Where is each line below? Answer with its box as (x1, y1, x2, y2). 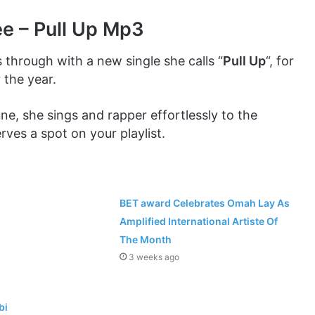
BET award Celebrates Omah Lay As (120, 196, 290, 209)
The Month (120, 233, 172, 245)
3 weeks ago (129, 251, 180, 262)
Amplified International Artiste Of (120, 214, 278, 227)
